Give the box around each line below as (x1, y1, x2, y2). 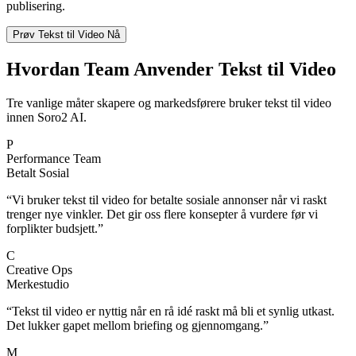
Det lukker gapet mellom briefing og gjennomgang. (6, 319, 263, 333)
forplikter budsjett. (6, 222, 98, 236)
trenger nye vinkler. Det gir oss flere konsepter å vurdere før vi (6, 207, 318, 222)
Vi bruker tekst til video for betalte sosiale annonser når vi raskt (12, 193, 327, 207)
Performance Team (6, 152, 101, 166)
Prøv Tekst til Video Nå (13, 29, 120, 41)
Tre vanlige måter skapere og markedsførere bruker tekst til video (6, 96, 331, 110)
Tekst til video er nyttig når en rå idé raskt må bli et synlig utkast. (12, 304, 335, 319)
